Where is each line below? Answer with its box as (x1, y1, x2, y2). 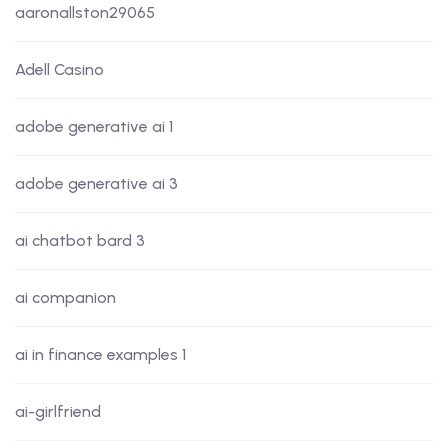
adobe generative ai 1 (15, 117, 173, 137)
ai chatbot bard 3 (15, 231, 145, 251)
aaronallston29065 (15, 3, 155, 23)
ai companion (15, 288, 116, 308)
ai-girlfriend (15, 402, 101, 422)
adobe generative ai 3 (15, 174, 178, 194)
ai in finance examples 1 (15, 345, 186, 365)
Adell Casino (15, 60, 104, 80)
